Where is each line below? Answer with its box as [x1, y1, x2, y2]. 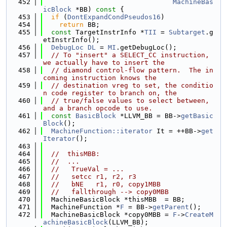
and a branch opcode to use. [43, 104, 153, 112]
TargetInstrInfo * [71, 28, 144, 36]
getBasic [181, 112, 213, 120]
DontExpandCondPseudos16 [67, 13, 161, 21]
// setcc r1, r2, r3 [51, 173, 136, 180]
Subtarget [169, 28, 205, 36]
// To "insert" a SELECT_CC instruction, [51, 51, 209, 59]
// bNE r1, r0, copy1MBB [51, 180, 161, 188]
